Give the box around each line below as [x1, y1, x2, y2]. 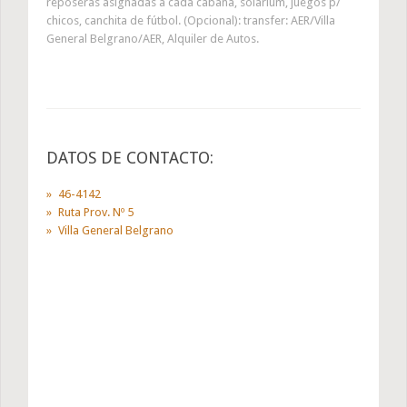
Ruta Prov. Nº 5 [58, 205, 134, 220]
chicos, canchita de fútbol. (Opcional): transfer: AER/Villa [46, 14, 335, 28]
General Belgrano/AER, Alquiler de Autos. [46, 32, 259, 46]
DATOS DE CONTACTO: [46, 148, 213, 168]
